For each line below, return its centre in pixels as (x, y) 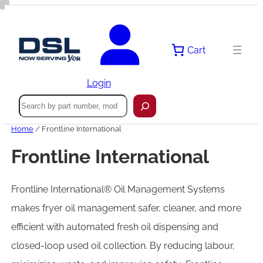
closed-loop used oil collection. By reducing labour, (123, 245)
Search (33, 100)
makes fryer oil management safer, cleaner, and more (126, 208)
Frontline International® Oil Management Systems (118, 189)
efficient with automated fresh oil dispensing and (114, 227)
